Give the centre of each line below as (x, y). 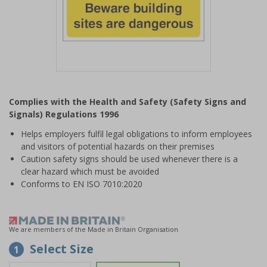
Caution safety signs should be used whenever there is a (129, 159)
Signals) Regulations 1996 (64, 114)
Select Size (62, 249)
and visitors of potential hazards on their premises (118, 146)
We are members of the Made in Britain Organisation (94, 229)
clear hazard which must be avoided (90, 171)
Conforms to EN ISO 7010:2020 (82, 184)
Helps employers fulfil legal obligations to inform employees (136, 134)
